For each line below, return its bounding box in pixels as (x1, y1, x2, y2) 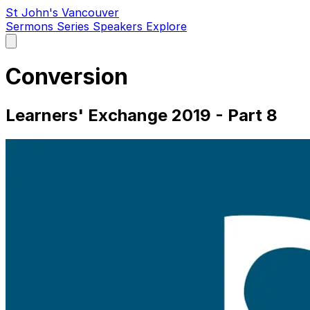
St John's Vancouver (6, 6, 119, 19)
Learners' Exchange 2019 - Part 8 (6, 104, 277, 125)
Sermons (6, 19, 57, 33)
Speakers (93, 19, 146, 33)
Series (57, 19, 93, 33)
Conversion (6, 63, 128, 91)
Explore (146, 19, 187, 33)
